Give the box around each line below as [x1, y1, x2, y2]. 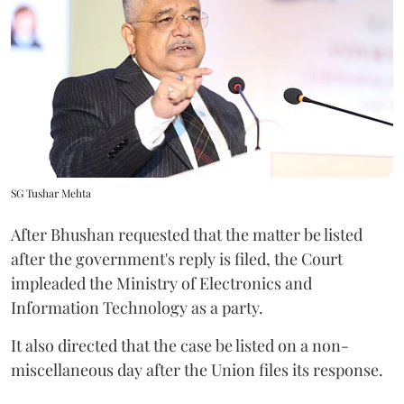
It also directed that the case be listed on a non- [11, 334, 349, 356]
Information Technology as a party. [11, 296, 263, 318]
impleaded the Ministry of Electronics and [11, 271, 312, 294]
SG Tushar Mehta [11, 185, 91, 200]
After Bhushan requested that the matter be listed [11, 223, 363, 245]
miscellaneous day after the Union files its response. [11, 358, 383, 381]
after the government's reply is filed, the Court [11, 247, 343, 270]
